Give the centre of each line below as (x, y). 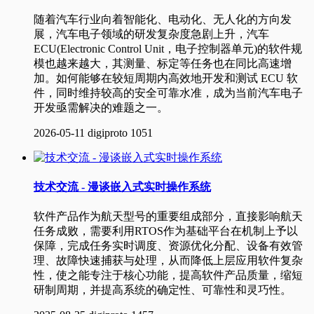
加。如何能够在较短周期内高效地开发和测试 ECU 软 (166, 78)
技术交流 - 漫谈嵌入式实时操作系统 (122, 186)
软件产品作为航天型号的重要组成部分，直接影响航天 (168, 217)
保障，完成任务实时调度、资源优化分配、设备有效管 (168, 246)
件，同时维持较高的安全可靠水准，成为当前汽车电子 (168, 93)
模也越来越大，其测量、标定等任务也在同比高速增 (163, 63)
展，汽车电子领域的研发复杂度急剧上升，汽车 (151, 34)
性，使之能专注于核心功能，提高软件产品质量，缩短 (168, 275)
